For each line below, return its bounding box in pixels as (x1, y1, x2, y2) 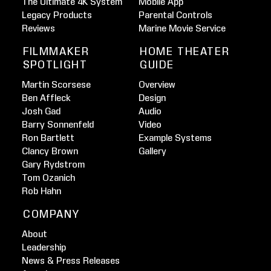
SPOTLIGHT (23, 58, 88, 71)
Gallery (139, 145, 166, 157)
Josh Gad (22, 105, 60, 117)
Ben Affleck (22, 92, 71, 103)
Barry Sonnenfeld (22, 119, 94, 130)
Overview (139, 79, 175, 90)
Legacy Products (22, 9, 92, 21)
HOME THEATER (140, 45, 230, 57)
